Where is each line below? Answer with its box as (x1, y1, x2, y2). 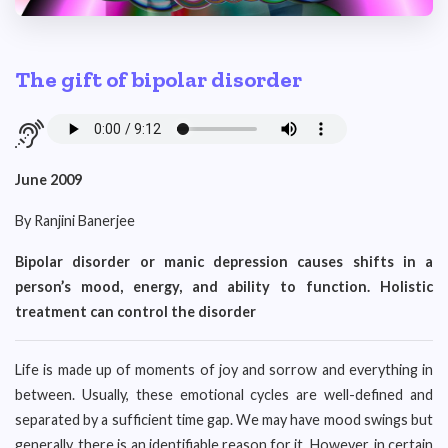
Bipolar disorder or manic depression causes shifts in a (15, 253, 433, 270)
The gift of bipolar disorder (15, 66, 302, 93)
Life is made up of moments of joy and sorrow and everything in (15, 361, 433, 378)
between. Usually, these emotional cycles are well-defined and (15, 386, 433, 403)
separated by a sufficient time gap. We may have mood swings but (15, 411, 433, 428)
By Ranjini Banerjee (15, 212, 135, 229)
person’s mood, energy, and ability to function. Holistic (15, 278, 433, 295)
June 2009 (15, 171, 82, 188)
